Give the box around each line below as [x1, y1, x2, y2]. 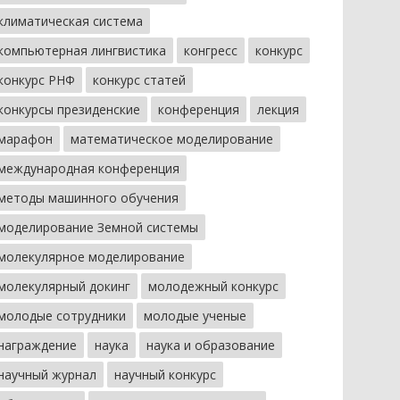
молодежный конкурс [147, 278, 279, 295]
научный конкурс [113, 366, 216, 383]
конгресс [183, 42, 237, 59]
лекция [256, 101, 299, 118]
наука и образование [146, 337, 275, 354]
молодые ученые [143, 307, 246, 324]
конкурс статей [92, 71, 186, 88]
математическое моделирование [70, 130, 273, 147]
